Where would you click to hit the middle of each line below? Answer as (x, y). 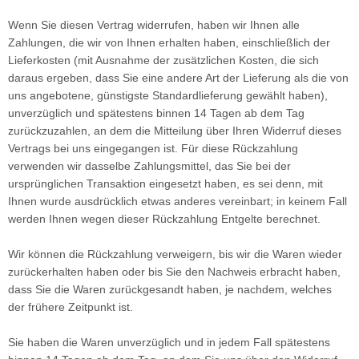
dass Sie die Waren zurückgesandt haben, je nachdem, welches (170, 289)
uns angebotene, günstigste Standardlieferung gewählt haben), (168, 95)
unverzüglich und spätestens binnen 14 (107, 113)
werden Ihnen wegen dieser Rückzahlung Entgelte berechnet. (164, 219)
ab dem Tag (273, 113)
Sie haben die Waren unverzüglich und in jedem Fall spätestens (169, 342)
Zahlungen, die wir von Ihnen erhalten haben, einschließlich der (169, 42)
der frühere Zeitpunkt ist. (71, 307)
